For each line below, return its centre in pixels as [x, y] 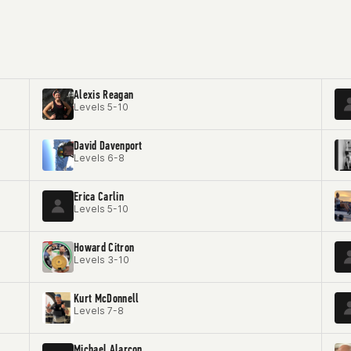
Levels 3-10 [101, 260]
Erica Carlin [99, 196]
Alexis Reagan [104, 94]
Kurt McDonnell [107, 298]
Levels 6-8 [99, 158]
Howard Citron [104, 247]
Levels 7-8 [99, 311]
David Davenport [108, 145]
